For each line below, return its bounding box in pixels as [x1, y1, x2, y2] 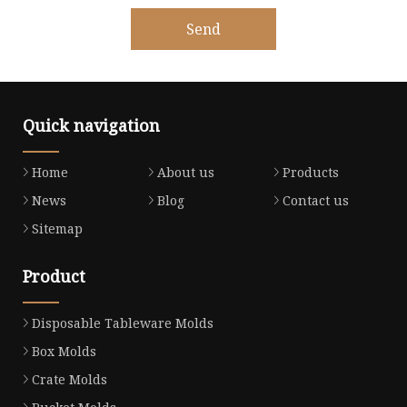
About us [156, 164, 214, 182]
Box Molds [32, 342, 96, 361]
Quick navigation [23, 114, 160, 137]
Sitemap [32, 220, 83, 238]
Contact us [282, 192, 349, 210]
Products [282, 164, 339, 182]
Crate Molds [32, 371, 107, 389]
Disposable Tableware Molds [32, 314, 213, 333]
